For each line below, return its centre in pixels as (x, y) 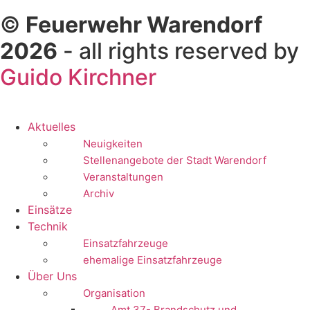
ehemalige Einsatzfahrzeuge (153, 260)
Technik (48, 227)
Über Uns (52, 276)
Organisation (114, 293)
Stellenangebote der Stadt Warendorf (175, 161)
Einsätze (50, 210)
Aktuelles (52, 127)
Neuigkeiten (113, 144)
